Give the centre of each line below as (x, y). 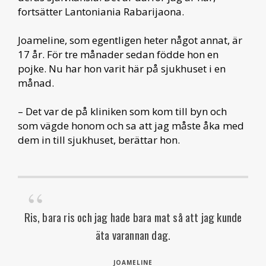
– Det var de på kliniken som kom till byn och (122, 111)
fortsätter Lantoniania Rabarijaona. (101, 12)
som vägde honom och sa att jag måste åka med (131, 126)
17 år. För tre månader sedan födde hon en (118, 54)
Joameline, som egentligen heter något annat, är (130, 40)
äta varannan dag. (133, 235)
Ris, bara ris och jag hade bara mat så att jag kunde (133, 217)
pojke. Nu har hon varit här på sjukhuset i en (122, 69)
